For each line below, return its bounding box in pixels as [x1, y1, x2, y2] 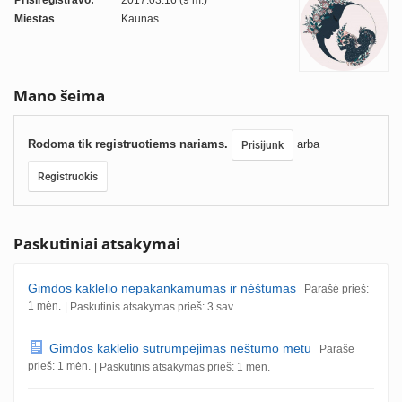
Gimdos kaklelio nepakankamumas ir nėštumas [28, 281, 296, 295]
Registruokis [38, 170, 98, 183]
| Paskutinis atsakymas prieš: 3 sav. [65, 301, 235, 313]
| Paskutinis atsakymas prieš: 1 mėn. [94, 361, 270, 373]
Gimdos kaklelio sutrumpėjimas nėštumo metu [49, 341, 311, 355]
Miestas [14, 13, 55, 25]
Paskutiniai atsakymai [13, 233, 180, 254]
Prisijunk [241, 139, 284, 152]
